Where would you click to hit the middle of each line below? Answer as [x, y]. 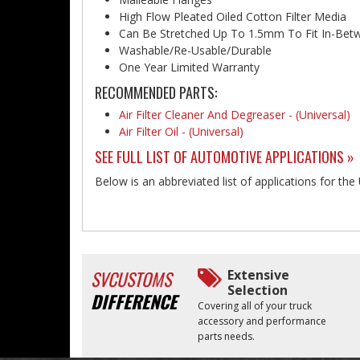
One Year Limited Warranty [189, 67]
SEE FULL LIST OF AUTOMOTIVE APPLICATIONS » [225, 157]
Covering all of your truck [255, 306]
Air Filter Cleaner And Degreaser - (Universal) [235, 115]
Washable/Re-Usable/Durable [195, 50]
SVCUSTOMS [131, 279]
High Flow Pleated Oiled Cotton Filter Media [233, 16]
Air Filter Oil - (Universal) [181, 131]
